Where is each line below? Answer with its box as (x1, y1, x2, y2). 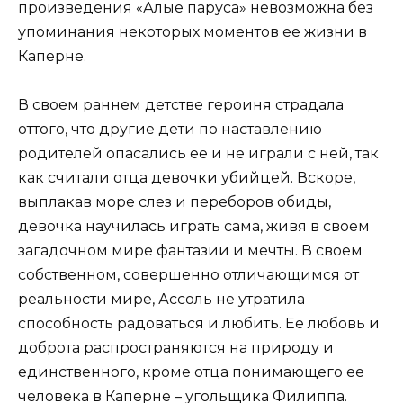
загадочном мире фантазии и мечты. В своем (18, 242, 363, 260)
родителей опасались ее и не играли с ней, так (18, 145, 379, 163)
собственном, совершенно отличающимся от (18, 266, 359, 284)
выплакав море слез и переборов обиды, (18, 193, 331, 211)
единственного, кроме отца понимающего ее (18, 363, 364, 381)
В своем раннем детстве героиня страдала (18, 96, 344, 114)
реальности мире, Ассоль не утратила (18, 291, 305, 309)
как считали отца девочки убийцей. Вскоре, (18, 169, 355, 187)
